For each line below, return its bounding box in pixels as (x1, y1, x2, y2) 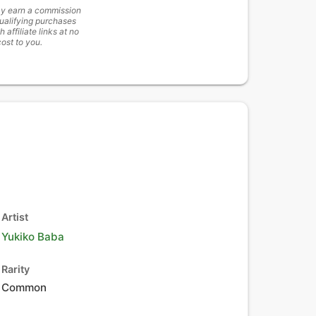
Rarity (1, 263, 30, 275)
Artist (1, 211, 28, 223)
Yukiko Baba (1, 230, 64, 243)
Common (1, 281, 47, 294)
